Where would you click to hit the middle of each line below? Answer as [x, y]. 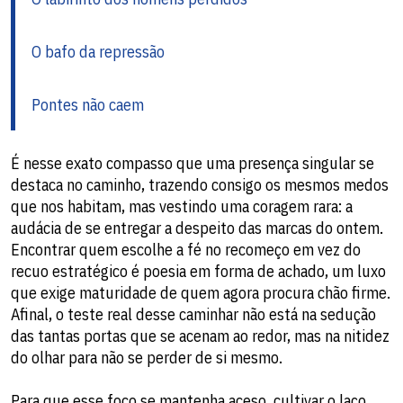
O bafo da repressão [98, 51]
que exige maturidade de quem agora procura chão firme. [201, 292]
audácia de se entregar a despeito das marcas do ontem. [197, 228]
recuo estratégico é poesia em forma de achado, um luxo [198, 271]
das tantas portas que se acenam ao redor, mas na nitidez [200, 336]
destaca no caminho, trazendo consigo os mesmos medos [200, 184]
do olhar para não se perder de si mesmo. [147, 357]
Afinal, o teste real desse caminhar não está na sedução [193, 314]
